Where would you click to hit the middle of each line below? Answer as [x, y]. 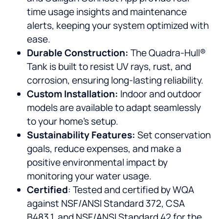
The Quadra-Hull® [167, 53]
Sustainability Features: [81, 135]
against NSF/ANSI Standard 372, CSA [106, 204]
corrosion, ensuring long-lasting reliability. [115, 80]
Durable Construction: [78, 53]
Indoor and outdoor [160, 94]
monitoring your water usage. [89, 176]
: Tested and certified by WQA [131, 190]
